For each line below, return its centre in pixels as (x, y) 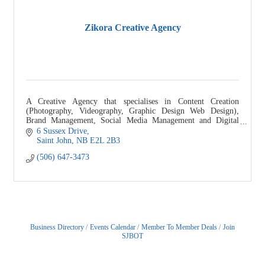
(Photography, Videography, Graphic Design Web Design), (132, 111)
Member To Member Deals (179, 227)
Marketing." (46, 130)
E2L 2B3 (105, 141)
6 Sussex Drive (62, 131)
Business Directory (57, 227)
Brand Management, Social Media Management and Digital (132, 120)
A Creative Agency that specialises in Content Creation (132, 101)
